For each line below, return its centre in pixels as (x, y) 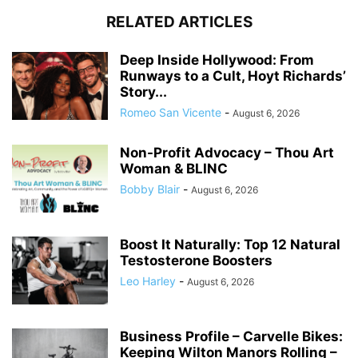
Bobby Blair (150, 189)
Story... (143, 92)
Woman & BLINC (174, 169)
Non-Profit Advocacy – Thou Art (227, 153)
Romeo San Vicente (171, 113)
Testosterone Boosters (196, 261)
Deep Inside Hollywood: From (217, 60)
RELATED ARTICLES (179, 22)
